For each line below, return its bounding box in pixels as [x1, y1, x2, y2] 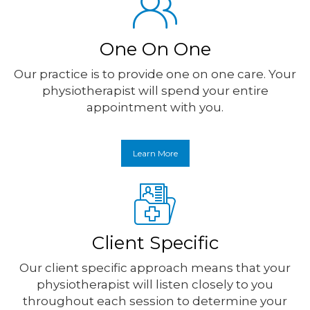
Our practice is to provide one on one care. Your [14, 67, 296, 82]
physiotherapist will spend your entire [42, 84, 268, 98]
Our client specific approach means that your [19, 261, 291, 275]
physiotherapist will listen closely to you [37, 277, 273, 292]
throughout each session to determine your [23, 294, 287, 309]
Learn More [132, 148, 178, 159]
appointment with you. [86, 100, 224, 115]
